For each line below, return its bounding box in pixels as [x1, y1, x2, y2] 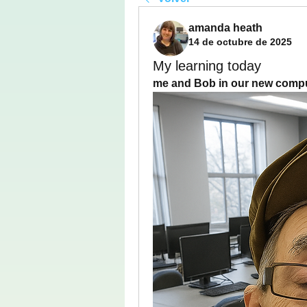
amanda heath [188, 22, 262, 34]
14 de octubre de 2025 [188, 36, 292, 47]
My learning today [153, 58, 261, 73]
